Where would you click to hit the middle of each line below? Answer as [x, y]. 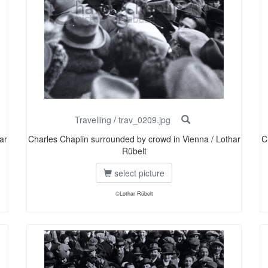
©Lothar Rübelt [134, 194]
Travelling [93, 120]
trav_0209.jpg [144, 120]
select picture [138, 173]
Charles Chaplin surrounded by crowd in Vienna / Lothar [134, 139]
